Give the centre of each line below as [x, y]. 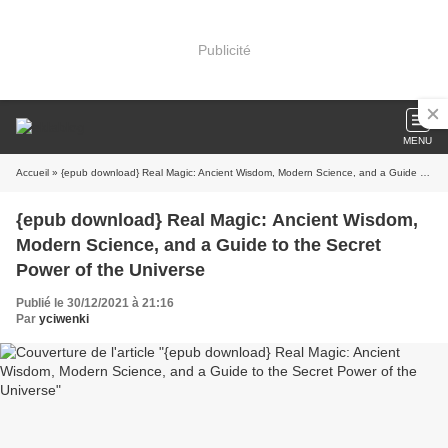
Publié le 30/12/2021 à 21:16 [95, 303]
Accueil [32, 172]
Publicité [224, 49]
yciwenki [64, 319]
